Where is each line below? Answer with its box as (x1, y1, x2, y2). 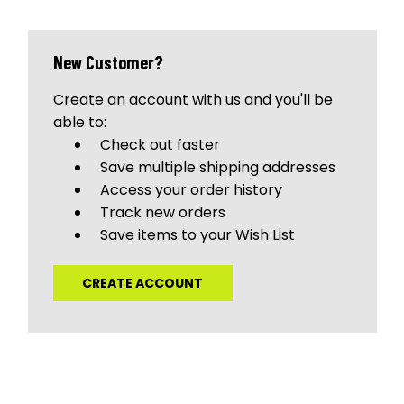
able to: (52, 111, 106, 133)
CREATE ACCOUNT (82, 273, 204, 292)
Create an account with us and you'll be (52, 88, 333, 110)
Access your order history (100, 179, 283, 200)
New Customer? (52, 50, 163, 73)
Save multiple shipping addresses (100, 156, 336, 178)
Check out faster (100, 133, 221, 155)
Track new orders (100, 201, 226, 223)
